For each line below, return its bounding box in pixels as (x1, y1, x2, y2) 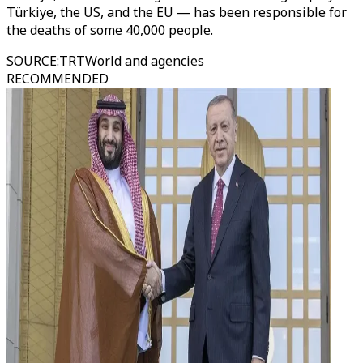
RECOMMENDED (6, 70, 109, 88)
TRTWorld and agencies (59, 52, 204, 70)
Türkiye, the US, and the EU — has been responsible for (6, 3, 347, 21)
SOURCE (6, 52, 57, 70)
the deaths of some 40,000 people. (6, 21, 213, 39)
